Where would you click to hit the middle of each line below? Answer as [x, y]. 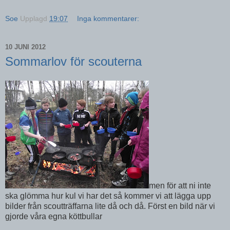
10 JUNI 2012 [25, 47]
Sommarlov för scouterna [73, 61]
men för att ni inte [180, 186]
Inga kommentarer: [108, 18]
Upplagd [35, 18]
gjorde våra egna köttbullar [54, 217]
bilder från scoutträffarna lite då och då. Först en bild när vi [110, 206]
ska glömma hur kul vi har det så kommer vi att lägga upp [108, 196]
